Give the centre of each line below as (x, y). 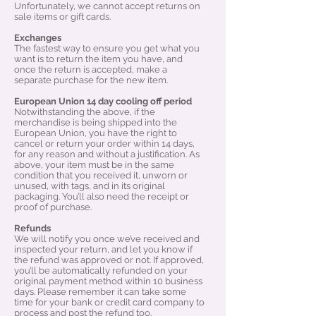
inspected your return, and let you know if (103, 250)
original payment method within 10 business (108, 281)
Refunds (32, 229)
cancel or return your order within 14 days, (104, 144)
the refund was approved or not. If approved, (109, 260)
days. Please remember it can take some (100, 292)
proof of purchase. (53, 207)
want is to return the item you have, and (98, 59)
